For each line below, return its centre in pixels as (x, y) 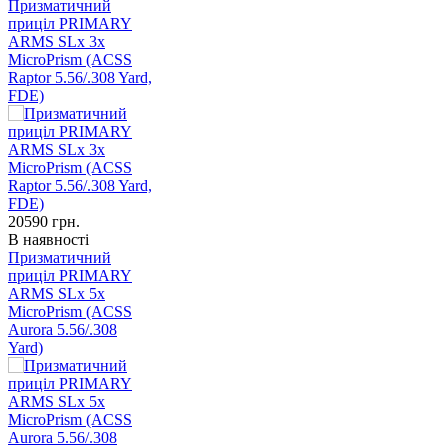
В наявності (48, 240)
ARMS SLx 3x (56, 42)
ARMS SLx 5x (56, 294)
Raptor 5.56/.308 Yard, (80, 78)
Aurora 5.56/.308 (62, 330)
